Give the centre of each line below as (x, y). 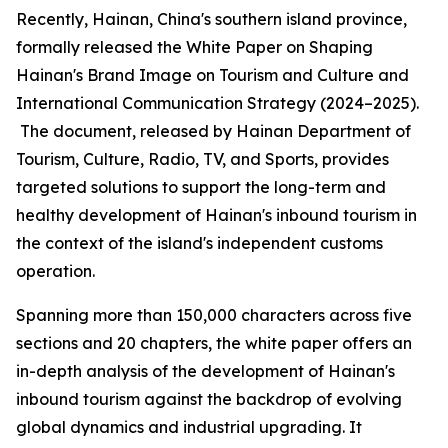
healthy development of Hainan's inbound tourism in (216, 215)
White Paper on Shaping (279, 47)
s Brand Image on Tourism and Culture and (242, 75)
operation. (55, 271)
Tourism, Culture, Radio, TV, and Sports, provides (202, 159)
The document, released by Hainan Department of (213, 131)
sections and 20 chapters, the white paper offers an (214, 343)
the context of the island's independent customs (199, 243)
